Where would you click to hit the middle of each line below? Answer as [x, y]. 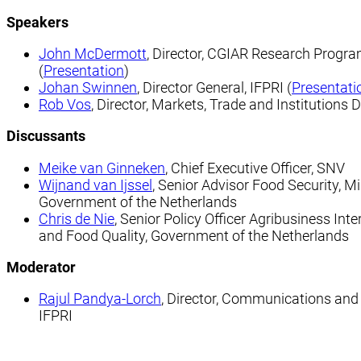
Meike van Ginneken [102, 168]
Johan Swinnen [88, 88]
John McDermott [93, 54]
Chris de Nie [77, 218]
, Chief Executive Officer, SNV [255, 168]
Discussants [46, 136]
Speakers [37, 22]
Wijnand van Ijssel [95, 185]
